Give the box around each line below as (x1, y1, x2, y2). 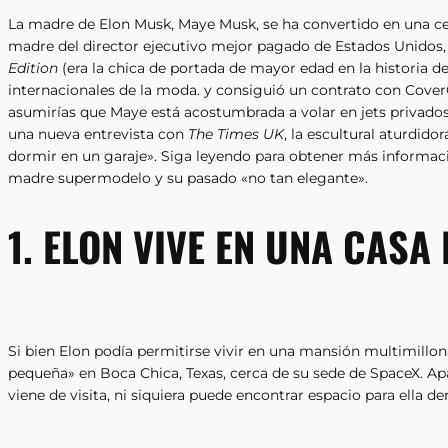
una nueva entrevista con (8, 124, 188, 143)
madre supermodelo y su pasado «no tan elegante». (8, 168, 372, 187)
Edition (8, 58, 58, 77)
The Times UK (188, 124, 284, 143)
